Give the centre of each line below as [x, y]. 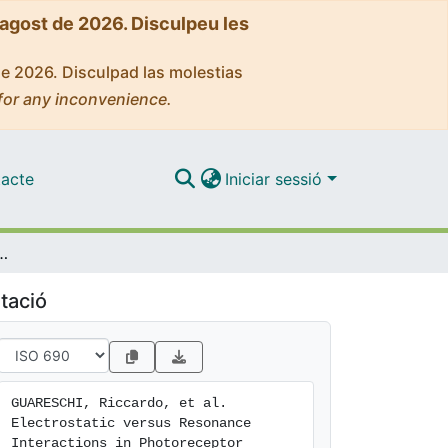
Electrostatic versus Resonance [131, 423]
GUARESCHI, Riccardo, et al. [119, 403]
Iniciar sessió [276, 178]
